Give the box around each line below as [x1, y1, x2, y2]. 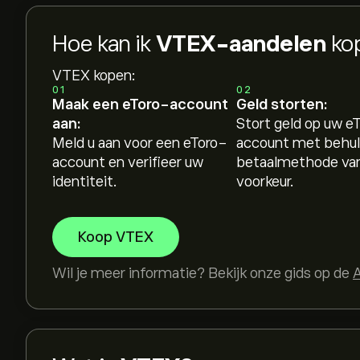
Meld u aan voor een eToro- [52, 135, 227, 151]
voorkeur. [235, 174, 294, 190]
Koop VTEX [78, 229, 153, 245]
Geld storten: [235, 96, 327, 112]
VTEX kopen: [52, 67, 136, 84]
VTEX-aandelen [155, 31, 325, 56]
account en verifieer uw [52, 154, 203, 170]
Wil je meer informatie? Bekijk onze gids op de [52, 265, 353, 281]
